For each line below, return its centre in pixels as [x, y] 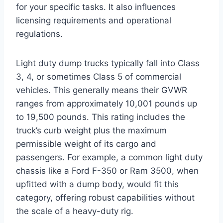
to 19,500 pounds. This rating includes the [101, 117]
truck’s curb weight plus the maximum [91, 130]
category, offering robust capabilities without [105, 197]
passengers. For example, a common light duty [109, 157]
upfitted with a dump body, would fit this [97, 184]
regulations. [39, 34]
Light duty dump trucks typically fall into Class [108, 63]
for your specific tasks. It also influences [96, 7]
